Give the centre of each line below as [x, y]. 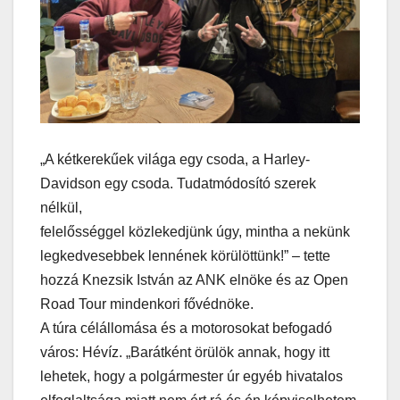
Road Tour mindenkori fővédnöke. [147, 304]
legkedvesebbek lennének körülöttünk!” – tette [185, 256]
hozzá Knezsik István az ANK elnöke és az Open [194, 280]
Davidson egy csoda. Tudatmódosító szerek [178, 184]
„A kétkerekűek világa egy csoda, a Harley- [175, 160]
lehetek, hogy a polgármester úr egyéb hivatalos [192, 377]
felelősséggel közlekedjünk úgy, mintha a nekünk [195, 232]
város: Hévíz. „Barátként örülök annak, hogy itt [185, 353]
